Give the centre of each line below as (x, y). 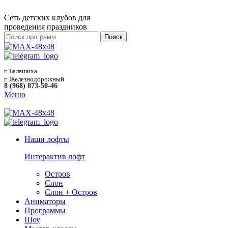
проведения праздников (46, 27)
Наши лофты (47, 139)
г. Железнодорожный (34, 79)
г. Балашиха (21, 71)
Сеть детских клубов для (47, 18)
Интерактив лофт (55, 156)
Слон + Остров (71, 192)
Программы (45, 210)
